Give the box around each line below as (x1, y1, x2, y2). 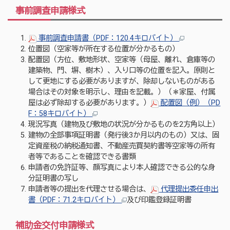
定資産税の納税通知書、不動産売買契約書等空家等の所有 (28, 142, 216, 151)
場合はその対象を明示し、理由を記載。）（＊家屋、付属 (28, 88, 216, 97)
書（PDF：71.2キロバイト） (28, 196, 122, 205)
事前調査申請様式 (15, 5, 85, 16)
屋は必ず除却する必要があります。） (28, 99, 151, 108)
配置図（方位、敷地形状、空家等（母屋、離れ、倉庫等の (28, 55, 216, 65)
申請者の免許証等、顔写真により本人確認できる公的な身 (28, 163, 216, 172)
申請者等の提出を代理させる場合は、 (28, 185, 151, 194)
